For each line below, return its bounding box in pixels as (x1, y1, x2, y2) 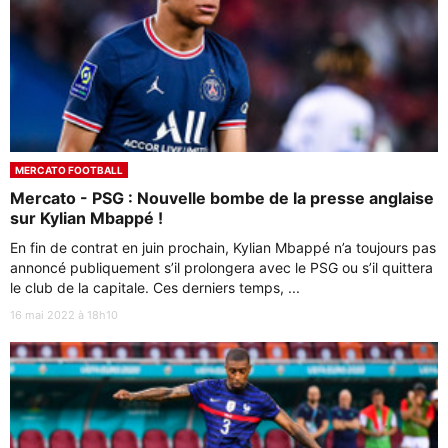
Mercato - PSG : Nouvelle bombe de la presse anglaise (10, 187, 434, 208)
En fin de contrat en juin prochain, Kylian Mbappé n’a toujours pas (10, 238, 436, 256)
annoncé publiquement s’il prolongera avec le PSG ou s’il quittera (10, 258, 433, 276)
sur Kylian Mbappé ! (10, 207, 163, 228)
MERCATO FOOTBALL (15, 163, 123, 176)
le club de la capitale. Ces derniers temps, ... (10, 278, 300, 296)
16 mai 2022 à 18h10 (10, 307, 118, 322)
